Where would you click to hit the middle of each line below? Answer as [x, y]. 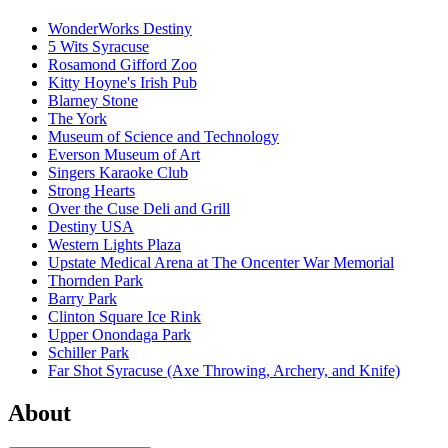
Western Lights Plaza [114, 245]
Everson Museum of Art [124, 155]
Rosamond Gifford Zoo [122, 65]
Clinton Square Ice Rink [124, 317]
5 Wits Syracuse [98, 47]
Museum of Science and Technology [163, 137]
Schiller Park [88, 353]
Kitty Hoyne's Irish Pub [122, 83]
